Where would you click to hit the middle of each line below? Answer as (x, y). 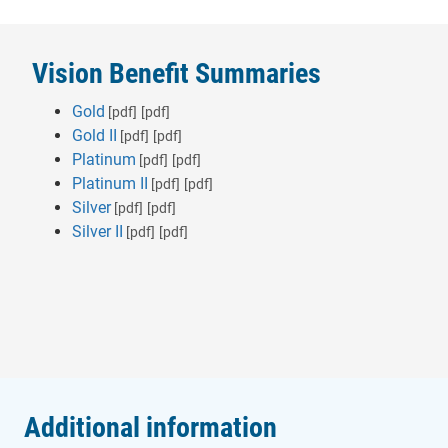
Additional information (150, 427)
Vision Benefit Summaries (176, 73)
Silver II (97, 231)
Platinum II (110, 183)
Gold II (94, 135)
